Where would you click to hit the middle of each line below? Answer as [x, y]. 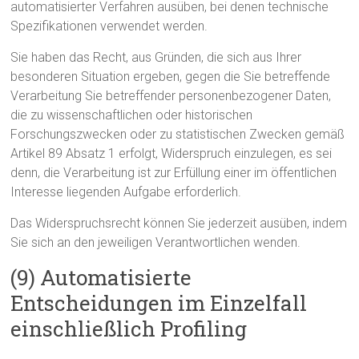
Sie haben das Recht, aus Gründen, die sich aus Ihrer [156, 57]
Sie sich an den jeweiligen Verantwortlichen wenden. [156, 242]
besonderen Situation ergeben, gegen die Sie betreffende [171, 77]
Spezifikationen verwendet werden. [109, 26]
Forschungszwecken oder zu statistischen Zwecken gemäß [178, 134]
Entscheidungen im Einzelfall [159, 303]
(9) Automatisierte [101, 277]
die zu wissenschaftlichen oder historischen [132, 115]
